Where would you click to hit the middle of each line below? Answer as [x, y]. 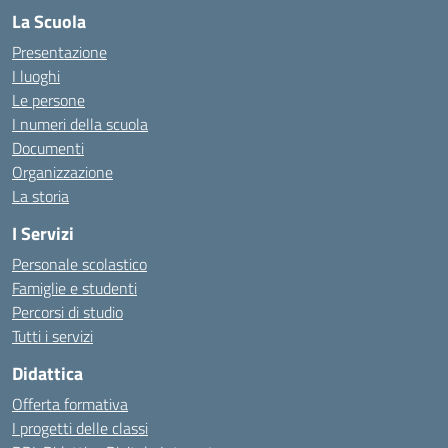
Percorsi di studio [67, 312]
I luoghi [36, 76]
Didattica [47, 373]
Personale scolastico [79, 264]
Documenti [48, 148]
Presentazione [59, 52]
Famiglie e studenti [74, 288]
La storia [40, 196]
